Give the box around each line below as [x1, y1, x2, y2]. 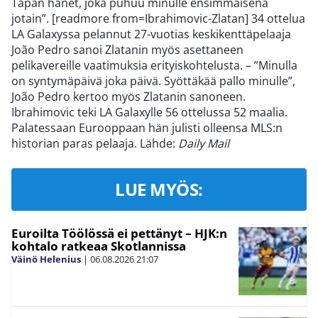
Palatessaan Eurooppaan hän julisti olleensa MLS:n [11, 120, 283, 136]
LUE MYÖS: [115, 177, 203, 201]
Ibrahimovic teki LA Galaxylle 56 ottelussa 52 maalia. [11, 104, 287, 120]
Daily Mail [178, 136, 229, 151]
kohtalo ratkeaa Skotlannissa [11, 238, 186, 254]
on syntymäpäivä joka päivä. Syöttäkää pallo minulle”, [11, 73, 295, 89]
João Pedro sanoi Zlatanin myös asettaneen [11, 42, 243, 57]
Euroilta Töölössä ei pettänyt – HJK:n [11, 225, 227, 241]
